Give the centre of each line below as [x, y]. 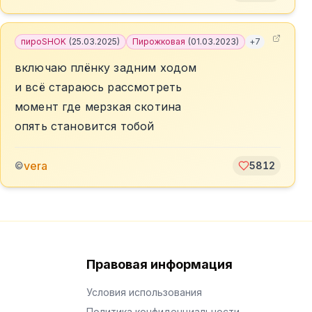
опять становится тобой [85, 126]
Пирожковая [159, 41]
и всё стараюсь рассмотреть [99, 87]
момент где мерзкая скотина [98, 107]
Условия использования [144, 292]
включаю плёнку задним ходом [106, 68]
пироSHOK [44, 41]
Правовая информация [159, 264]
